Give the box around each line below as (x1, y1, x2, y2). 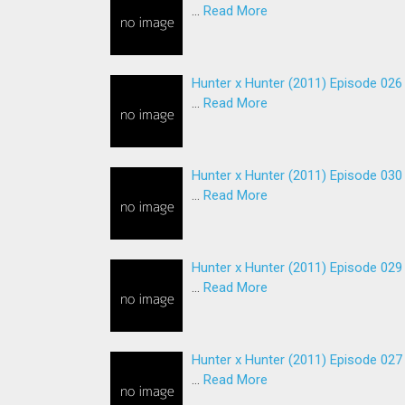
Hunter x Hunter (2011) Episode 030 (192, 166, 402, 184)
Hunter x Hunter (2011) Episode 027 (192, 351, 402, 368)
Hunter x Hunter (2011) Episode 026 (192, 74, 402, 91)
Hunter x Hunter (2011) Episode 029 (192, 259, 402, 276)
